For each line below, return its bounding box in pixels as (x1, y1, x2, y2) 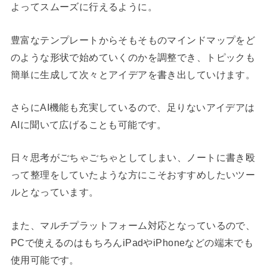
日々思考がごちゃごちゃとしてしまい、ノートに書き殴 (10, 152, 256, 163)
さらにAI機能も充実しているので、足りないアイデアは (10, 101, 255, 113)
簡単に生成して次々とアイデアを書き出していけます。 (10, 69, 256, 80)
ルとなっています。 (10, 187, 99, 198)
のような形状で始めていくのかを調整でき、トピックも (10, 51, 256, 63)
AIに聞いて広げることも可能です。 (10, 119, 167, 130)
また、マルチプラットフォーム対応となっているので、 (10, 219, 256, 231)
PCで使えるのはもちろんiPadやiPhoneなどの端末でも (10, 237, 254, 248)
